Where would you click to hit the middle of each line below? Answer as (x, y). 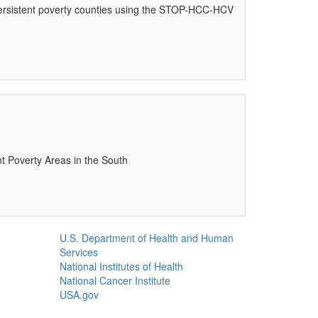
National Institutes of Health (121, 266)
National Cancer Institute (115, 280)
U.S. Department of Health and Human (146, 238)
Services (78, 252)
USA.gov (79, 295)
